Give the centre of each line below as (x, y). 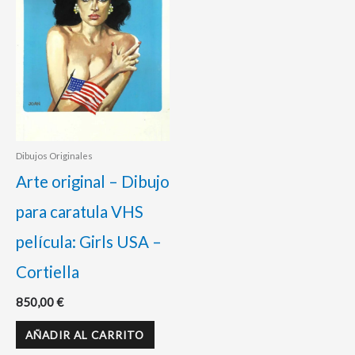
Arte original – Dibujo (93, 181)
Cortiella (48, 271)
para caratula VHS (80, 211)
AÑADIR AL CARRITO (85, 335)
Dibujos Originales (54, 155)
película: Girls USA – (89, 241)
